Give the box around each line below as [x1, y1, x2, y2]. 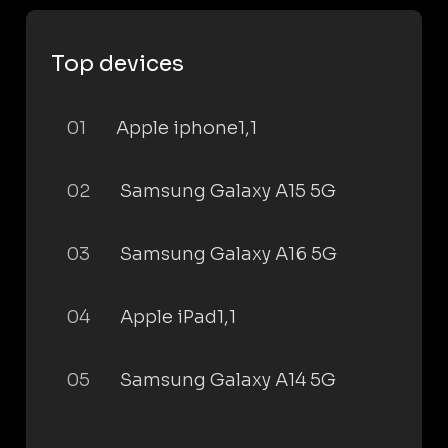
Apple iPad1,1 [120, 306, 236, 328]
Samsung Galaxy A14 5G [120, 369, 336, 391]
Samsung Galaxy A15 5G [120, 180, 336, 202]
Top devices [51, 50, 184, 77]
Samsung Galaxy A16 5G [120, 243, 337, 265]
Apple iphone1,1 [116, 117, 257, 139]
